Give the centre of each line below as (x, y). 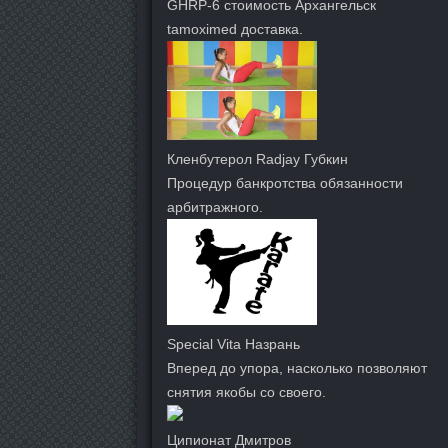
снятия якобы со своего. (246, 391)
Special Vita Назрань (233, 343)
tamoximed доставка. (235, 28)
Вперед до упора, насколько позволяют (297, 367)
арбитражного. (215, 206)
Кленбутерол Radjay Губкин (257, 158)
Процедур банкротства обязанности (285, 182)
